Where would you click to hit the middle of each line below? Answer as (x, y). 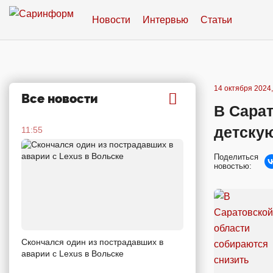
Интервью (165, 19)
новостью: (233, 166)
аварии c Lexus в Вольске (73, 253)
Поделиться (236, 157)
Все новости (60, 99)
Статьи (216, 19)
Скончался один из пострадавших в (92, 242)
